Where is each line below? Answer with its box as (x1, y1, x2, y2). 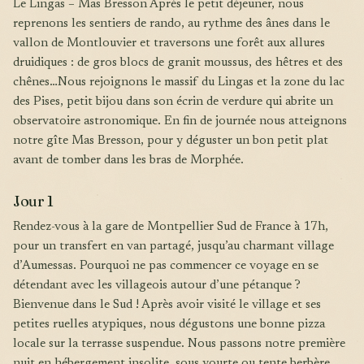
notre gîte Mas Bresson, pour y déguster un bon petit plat (13, 135, 328, 148)
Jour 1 (13, 192, 54, 211)
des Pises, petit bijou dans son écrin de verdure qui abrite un (13, 96, 333, 109)
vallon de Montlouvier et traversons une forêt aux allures (13, 37, 325, 50)
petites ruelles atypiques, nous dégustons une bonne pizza (13, 318, 325, 331)
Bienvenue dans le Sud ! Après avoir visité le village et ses (13, 299, 321, 312)
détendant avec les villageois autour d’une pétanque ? (13, 279, 301, 292)
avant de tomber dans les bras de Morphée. (13, 154, 244, 167)
